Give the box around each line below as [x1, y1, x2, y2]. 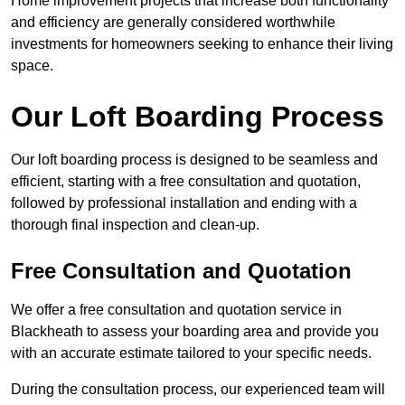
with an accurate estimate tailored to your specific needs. [11, 345, 372, 362]
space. [11, 58, 53, 74]
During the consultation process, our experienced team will [11, 381, 385, 398]
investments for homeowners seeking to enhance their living [11, 36, 393, 52]
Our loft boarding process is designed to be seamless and [11, 152, 378, 168]
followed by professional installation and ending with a [11, 195, 357, 212]
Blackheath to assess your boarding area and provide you [11, 324, 379, 340]
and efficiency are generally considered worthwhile [11, 14, 335, 31]
